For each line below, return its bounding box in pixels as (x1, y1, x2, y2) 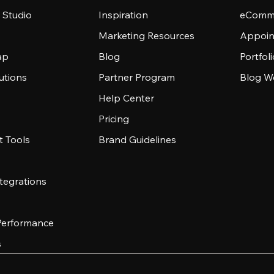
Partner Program (98, 71, 176, 83)
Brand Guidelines (98, 133, 177, 146)
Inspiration (98, 9, 149, 21)
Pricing (98, 113, 130, 125)
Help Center (98, 92, 155, 104)
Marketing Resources (98, 29, 195, 42)
